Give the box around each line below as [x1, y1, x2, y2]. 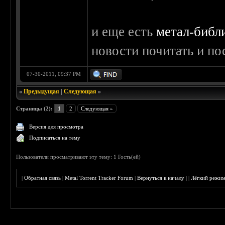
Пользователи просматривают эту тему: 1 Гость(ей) [16, 154, 141, 160]
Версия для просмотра [29, 124, 84, 130]
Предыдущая [24, 88, 60, 95]
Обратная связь [24, 175, 61, 181]
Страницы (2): [16, 105, 53, 111]
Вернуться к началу [137, 175, 185, 181]
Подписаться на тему [29, 135, 81, 141]
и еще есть [91, 24, 157, 39]
